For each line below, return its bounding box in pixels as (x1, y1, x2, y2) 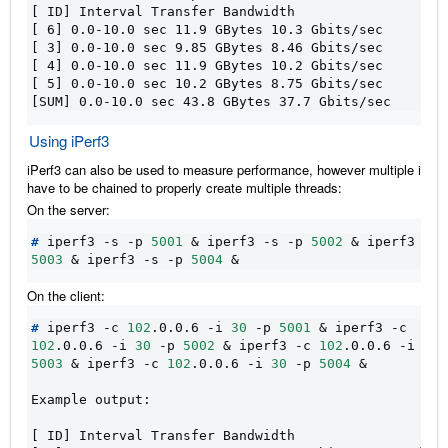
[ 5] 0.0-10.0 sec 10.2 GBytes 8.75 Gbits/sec (31, 75, 383, 91)
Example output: (31, 391, 151, 407)
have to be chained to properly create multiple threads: (27, 177, 342, 197)
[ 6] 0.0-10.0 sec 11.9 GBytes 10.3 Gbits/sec (31, 21, 383, 37)
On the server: (27, 199, 110, 219)
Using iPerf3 (29, 129, 109, 151)
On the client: (27, 285, 105, 305)
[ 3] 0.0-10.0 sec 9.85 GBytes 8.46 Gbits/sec (31, 39, 383, 55)
